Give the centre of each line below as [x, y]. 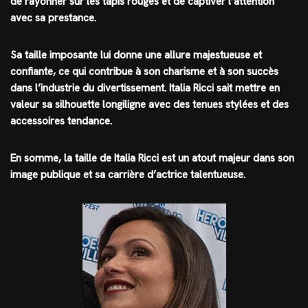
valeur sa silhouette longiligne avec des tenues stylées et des [150, 105]
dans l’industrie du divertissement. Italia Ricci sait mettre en [145, 88]
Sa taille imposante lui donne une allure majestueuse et [136, 55]
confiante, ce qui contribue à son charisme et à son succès [144, 72]
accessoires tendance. [61, 121]
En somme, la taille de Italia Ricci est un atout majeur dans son [152, 158]
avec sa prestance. [53, 18]
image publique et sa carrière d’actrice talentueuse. [128, 175]
